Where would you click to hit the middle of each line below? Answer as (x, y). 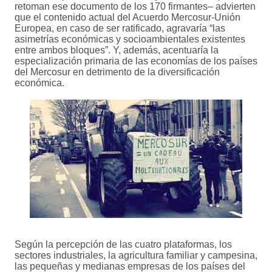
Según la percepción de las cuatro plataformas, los (123, 245)
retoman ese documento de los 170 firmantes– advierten (135, 7)
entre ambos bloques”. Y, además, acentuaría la (117, 50)
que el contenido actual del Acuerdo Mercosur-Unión (127, 18)
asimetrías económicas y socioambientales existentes (130, 39)
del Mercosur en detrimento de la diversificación (117, 72)
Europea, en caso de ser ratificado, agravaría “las (120, 29)
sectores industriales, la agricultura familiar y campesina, (136, 256)
